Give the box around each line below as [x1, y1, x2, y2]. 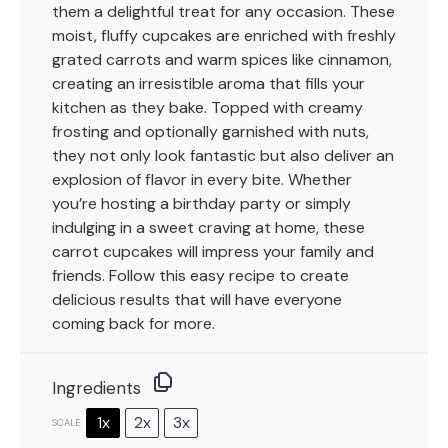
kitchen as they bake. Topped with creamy [52, 96, 363, 118]
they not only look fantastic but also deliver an [52, 144, 394, 166]
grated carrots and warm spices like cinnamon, [52, 48, 392, 70]
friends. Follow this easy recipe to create [52, 264, 349, 286]
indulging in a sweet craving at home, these [52, 216, 365, 238]
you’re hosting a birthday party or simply [52, 192, 351, 214]
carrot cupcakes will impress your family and [52, 240, 374, 262]
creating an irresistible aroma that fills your [52, 72, 365, 94]
